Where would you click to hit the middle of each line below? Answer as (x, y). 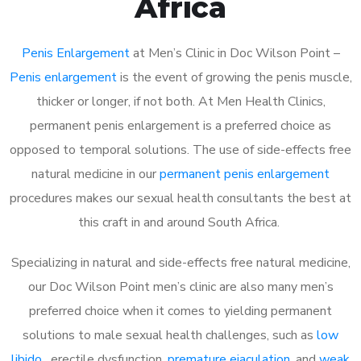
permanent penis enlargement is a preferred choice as (180, 125)
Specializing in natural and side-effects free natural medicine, (180, 262)
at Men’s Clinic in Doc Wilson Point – (234, 53)
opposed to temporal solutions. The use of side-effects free (180, 149)
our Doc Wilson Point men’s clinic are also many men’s (180, 286)
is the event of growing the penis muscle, (234, 77)
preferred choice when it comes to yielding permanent (180, 311)
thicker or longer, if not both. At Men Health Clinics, (180, 101)
